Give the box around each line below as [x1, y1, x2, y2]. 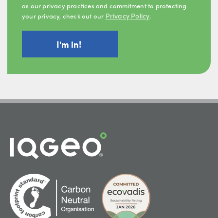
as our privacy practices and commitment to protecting [22, 1, 187, 11]
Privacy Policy [105, 11, 150, 21]
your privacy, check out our [22, 11, 106, 21]
